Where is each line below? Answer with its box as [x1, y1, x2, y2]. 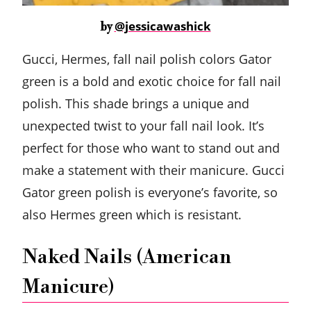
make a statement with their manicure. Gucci [22, 161, 285, 178]
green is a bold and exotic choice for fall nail [22, 72, 281, 90]
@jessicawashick [114, 17, 211, 34]
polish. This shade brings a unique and [22, 94, 249, 112]
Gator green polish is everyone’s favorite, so [22, 183, 278, 201]
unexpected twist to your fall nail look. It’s [22, 117, 264, 134]
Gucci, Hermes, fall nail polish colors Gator [22, 50, 271, 67]
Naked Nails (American [22, 244, 231, 269]
